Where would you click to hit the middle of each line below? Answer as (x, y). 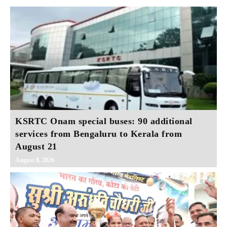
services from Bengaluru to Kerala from (99, 134)
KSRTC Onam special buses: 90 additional (104, 121)
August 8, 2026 (35, 160)
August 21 (36, 146)
